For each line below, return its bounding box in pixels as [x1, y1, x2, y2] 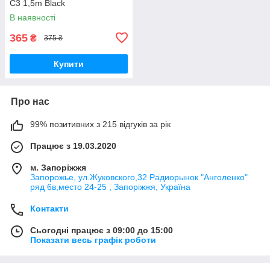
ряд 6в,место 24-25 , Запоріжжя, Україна [30, 181, 190, 192]
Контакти [30, 203, 69, 213]
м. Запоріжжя [30, 162, 86, 172]
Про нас [11, 96, 49, 107]
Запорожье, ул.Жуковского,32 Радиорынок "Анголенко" [30, 172, 248, 182]
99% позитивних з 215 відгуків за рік [30, 119, 171, 129]
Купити [54, 58, 84, 69]
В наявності [10, 12, 55, 22]
